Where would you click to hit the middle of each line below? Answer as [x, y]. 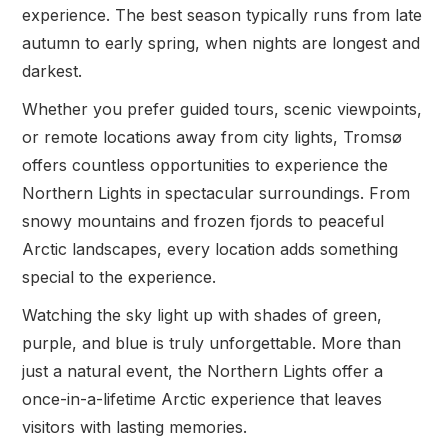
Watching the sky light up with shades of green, [202, 315]
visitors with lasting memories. [135, 427]
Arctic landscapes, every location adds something [210, 249]
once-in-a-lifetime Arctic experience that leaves [202, 399]
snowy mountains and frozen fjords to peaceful [203, 221]
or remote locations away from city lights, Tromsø [212, 137]
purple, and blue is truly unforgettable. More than [212, 343]
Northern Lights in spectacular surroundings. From [216, 193]
